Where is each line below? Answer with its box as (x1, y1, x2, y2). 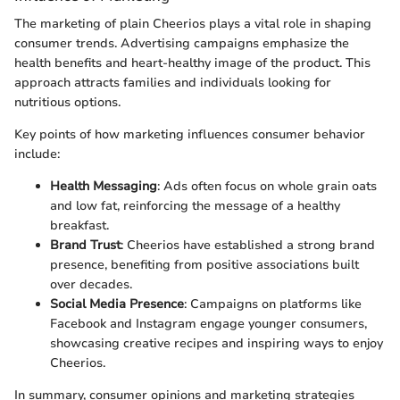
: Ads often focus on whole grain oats (157, 178, 377, 196)
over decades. (50, 276, 132, 294)
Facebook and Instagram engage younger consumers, (50, 315, 367, 333)
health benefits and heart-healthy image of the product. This (14, 54, 371, 72)
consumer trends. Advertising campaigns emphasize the (14, 35, 349, 53)
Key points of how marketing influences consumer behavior (14, 126, 365, 144)
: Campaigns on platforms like (184, 296, 362, 313)
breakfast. (50, 217, 109, 235)
